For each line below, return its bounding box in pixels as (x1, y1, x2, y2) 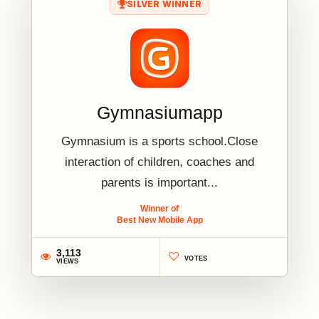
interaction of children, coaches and (65, 155, 254, 169)
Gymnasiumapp (96, 102, 223, 122)
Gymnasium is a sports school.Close (61, 134, 258, 148)
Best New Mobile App (116, 214, 203, 225)
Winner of (140, 203, 179, 214)
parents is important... (101, 175, 218, 189)
